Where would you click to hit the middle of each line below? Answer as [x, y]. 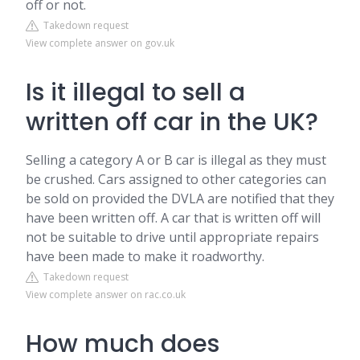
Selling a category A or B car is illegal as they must [176, 160]
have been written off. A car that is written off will [173, 218]
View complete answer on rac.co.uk [106, 295]
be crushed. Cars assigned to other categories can [176, 179]
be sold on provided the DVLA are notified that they [180, 198]
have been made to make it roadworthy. [145, 256]
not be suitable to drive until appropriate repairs [172, 237]
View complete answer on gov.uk [100, 43]
